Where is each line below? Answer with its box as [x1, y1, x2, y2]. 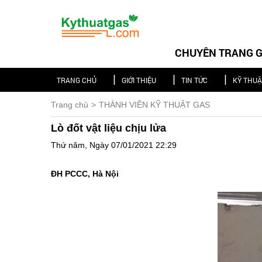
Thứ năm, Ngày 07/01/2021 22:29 [51, 140, 177, 150]
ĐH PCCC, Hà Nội [51, 169, 119, 178]
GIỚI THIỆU [122, 75, 158, 85]
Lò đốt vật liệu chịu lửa [51, 122, 166, 134]
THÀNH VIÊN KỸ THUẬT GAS [99, 100, 210, 109]
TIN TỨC [181, 75, 209, 85]
